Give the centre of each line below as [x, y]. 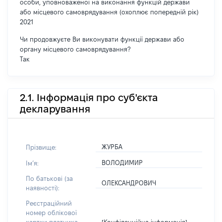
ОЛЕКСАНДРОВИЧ [129, 183]
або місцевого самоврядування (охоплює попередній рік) [109, 12]
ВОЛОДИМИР [122, 163]
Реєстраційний [49, 203]
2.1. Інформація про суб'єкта [89, 97]
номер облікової [51, 213]
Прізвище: [41, 147]
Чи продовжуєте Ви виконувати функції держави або [102, 39]
